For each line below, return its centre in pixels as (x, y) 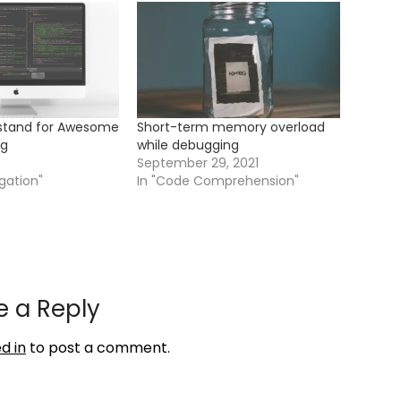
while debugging (188, 145)
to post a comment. (98, 347)
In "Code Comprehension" (218, 180)
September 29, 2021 (198, 162)
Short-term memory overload (231, 127)
